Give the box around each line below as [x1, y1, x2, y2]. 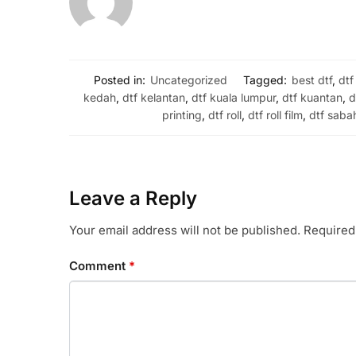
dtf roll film [247, 107, 303, 122]
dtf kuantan [281, 90, 342, 104]
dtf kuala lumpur [191, 90, 276, 104]
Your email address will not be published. [69, 222, 300, 238]
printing [161, 107, 202, 122]
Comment [69, 257, 129, 273]
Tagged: [243, 72, 288, 87]
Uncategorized [150, 72, 228, 87]
